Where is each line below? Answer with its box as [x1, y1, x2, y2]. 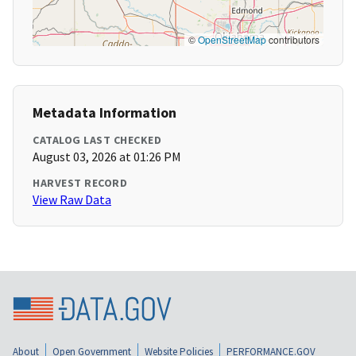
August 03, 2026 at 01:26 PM [33, 149, 181, 165]
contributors [266, 33, 319, 47]
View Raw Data [33, 192, 111, 208]
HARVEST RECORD [33, 176, 127, 191]
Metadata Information [33, 103, 176, 122]
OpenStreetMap [198, 33, 266, 47]
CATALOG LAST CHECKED [33, 133, 161, 148]
